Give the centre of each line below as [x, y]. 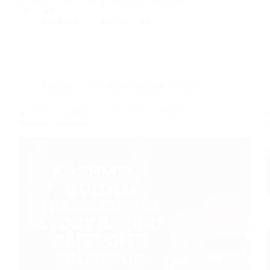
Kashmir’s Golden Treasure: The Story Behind [107, 111]
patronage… [42, 10]
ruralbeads [62, 20]
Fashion [57, 86]
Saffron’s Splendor [54, 122]
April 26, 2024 [123, 20]
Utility [185, 86]
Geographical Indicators [123, 86]
